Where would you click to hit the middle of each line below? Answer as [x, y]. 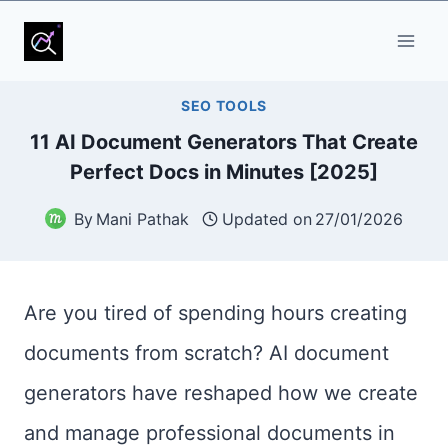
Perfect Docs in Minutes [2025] [224, 171]
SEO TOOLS [224, 105]
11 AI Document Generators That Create [224, 141]
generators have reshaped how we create [221, 393]
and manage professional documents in [209, 433]
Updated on [267, 218]
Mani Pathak [142, 218]
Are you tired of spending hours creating [215, 313]
